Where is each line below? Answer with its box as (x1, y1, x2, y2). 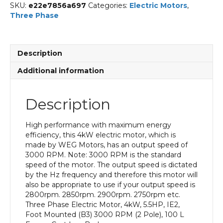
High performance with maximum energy (25, 120, 171, 129)
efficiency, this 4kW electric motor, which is (25, 130, 176, 139)
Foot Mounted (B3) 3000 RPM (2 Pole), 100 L (25, 210, 184, 219)
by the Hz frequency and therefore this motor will (25, 170, 198, 179)
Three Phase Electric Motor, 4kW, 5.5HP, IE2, (25, 200, 180, 209)
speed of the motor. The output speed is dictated (25, 160, 197, 169)
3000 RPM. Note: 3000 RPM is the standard (25, 150, 181, 159)
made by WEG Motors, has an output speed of (25, 140, 188, 149)
